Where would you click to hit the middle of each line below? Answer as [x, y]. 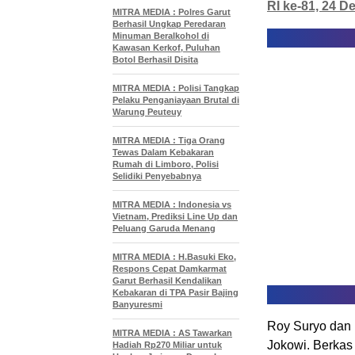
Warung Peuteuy [147, 112]
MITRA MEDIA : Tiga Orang [169, 140]
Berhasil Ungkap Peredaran [169, 24]
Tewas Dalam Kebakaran [163, 152]
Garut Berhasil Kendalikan [167, 281]
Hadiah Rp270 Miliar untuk [167, 345]
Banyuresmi [137, 304]
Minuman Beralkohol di [161, 36]
